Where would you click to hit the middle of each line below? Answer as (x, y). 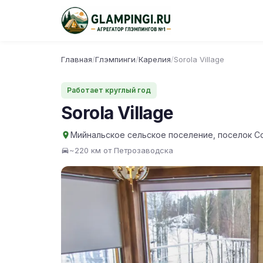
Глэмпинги (115, 59)
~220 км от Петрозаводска (121, 150)
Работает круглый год (109, 90)
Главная (77, 59)
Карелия (155, 59)
